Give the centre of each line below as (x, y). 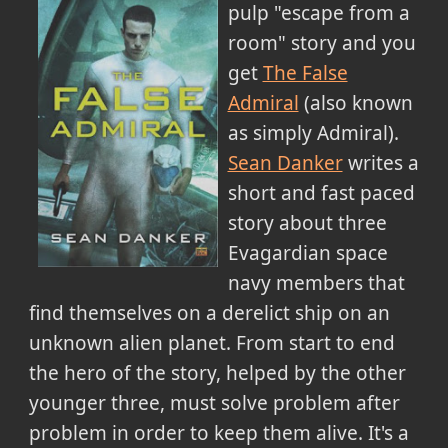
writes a (380, 163)
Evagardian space (307, 253)
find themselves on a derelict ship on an (209, 313)
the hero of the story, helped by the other (217, 373)
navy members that (316, 283)
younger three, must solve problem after (214, 403)
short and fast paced (321, 193)
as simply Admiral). (313, 133)
